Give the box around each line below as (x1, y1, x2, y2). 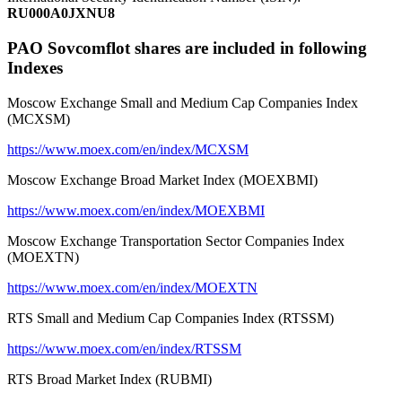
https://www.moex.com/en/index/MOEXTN (7, 279, 258, 295)
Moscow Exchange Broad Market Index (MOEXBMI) (7, 171, 318, 188)
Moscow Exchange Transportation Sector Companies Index (7, 232, 345, 249)
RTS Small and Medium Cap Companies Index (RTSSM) (7, 310, 334, 326)
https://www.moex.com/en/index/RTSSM (7, 340, 241, 356)
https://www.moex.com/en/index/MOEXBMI (7, 202, 265, 218)
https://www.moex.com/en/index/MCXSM (7, 141, 249, 157)
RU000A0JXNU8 (7, 5, 115, 22)
